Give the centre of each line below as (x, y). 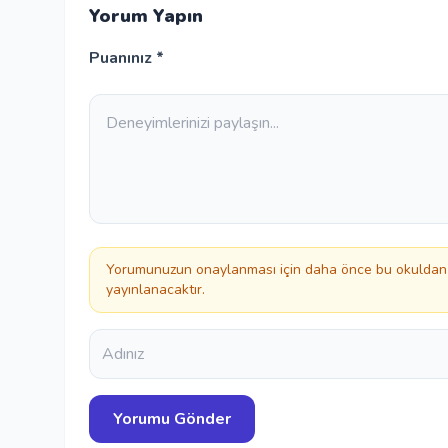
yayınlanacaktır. (155, 289)
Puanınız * (126, 58)
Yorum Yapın (146, 16)
